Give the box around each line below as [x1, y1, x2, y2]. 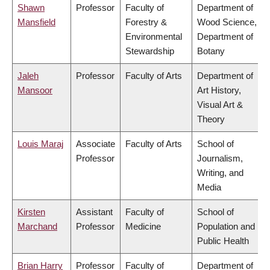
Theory [197, 114, 225, 125]
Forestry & [125, 17, 167, 28]
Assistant [76, 207, 113, 218]
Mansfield [17, 17, 55, 28]
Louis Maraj [17, 139, 63, 149]
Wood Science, [197, 17, 257, 28]
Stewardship [125, 46, 174, 57]
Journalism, [197, 153, 243, 164]
